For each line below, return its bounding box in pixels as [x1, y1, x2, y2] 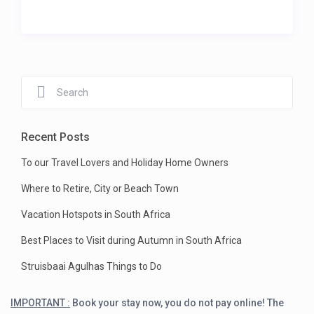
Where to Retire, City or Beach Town [21, 183, 179, 195]
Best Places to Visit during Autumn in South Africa [21, 235, 243, 247]
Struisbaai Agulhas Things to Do [21, 261, 163, 273]
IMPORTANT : [11, 297, 71, 309]
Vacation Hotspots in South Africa [21, 209, 171, 221]
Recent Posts [21, 130, 90, 144]
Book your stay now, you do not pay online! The [72, 297, 285, 309]
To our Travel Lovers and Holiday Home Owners [21, 157, 229, 169]
